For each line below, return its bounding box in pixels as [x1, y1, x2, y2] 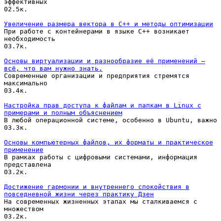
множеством [4, 205, 43, 213]
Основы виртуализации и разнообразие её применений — [4, 57, 205, 65]
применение [4, 146, 43, 153]
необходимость [4, 35, 55, 42]
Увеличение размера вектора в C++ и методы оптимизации [4, 20, 213, 28]
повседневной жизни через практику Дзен [4, 190, 154, 198]
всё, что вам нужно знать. [4, 64, 103, 72]
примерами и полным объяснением [4, 109, 122, 116]
